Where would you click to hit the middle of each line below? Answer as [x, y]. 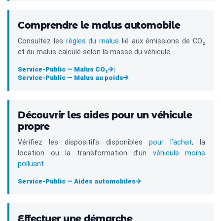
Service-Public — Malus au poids [71, 78]
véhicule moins [179, 153]
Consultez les [42, 41]
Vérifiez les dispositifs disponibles [83, 143]
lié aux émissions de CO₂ [162, 41]
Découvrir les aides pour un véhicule [105, 115]
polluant [31, 164]
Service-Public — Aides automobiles [77, 181]
